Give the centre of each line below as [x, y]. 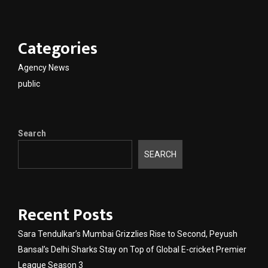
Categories [58, 48]
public [29, 83]
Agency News [44, 67]
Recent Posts [66, 215]
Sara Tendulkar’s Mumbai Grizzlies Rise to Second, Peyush [128, 234]
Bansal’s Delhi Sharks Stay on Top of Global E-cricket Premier [132, 250]
